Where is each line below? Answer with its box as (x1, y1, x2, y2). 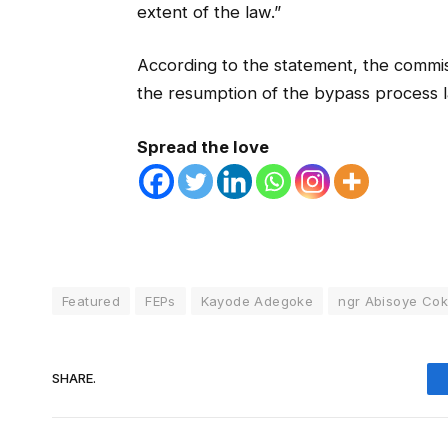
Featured (62, 292, 121, 309)
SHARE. (52, 370, 96, 387)
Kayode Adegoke (200, 292, 314, 309)
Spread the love (136, 136, 269, 157)
